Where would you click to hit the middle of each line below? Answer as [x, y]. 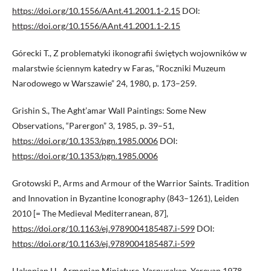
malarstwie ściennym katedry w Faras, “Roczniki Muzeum [119, 68]
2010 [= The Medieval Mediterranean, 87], [90, 213]
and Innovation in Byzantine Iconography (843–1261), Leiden [126, 198]
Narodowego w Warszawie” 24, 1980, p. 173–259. [104, 83]
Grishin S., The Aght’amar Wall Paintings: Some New [109, 110]
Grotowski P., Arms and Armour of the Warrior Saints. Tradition [131, 183]
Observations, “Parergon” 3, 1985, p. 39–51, [93, 125]
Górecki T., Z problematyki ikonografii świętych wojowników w [129, 53]
